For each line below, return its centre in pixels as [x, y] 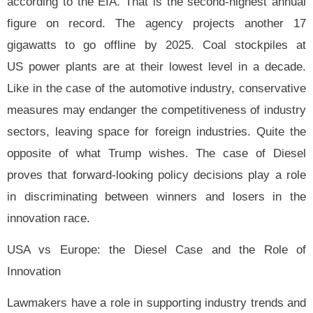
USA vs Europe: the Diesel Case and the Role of [156, 250]
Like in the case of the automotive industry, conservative [156, 88]
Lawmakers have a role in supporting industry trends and [156, 303]
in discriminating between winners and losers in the [156, 196]
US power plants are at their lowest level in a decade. [156, 66]
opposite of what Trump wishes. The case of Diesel [156, 153]
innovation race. [50, 218]
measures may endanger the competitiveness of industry [156, 110]
